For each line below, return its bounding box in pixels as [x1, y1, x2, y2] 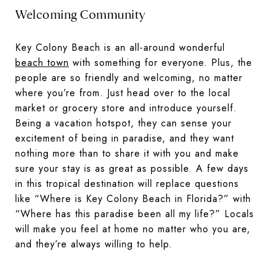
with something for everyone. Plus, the [69, 56, 252, 70]
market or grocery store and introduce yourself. [15, 101, 237, 116]
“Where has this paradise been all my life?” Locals [15, 207, 254, 221]
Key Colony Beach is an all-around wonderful [15, 41, 225, 55]
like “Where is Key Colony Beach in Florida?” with [15, 192, 251, 206]
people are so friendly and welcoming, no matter [15, 71, 243, 85]
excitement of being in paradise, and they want [15, 131, 234, 146]
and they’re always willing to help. [15, 237, 172, 252]
